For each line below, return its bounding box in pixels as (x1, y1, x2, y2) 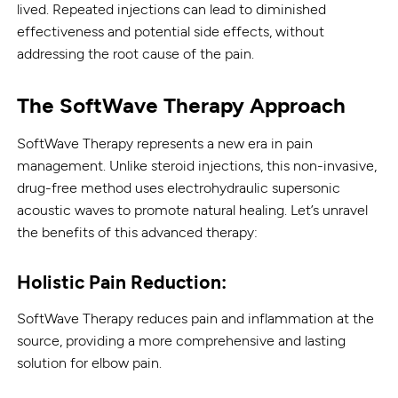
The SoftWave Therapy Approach (17, 92, 346, 118)
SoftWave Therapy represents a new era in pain (17, 134, 314, 152)
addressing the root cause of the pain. (17, 44, 255, 62)
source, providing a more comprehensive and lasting (17, 331, 346, 349)
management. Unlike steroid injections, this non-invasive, (17, 156, 378, 174)
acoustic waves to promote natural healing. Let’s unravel (17, 201, 369, 219)
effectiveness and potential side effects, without (17, 22, 325, 40)
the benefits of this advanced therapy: (17, 223, 259, 241)
